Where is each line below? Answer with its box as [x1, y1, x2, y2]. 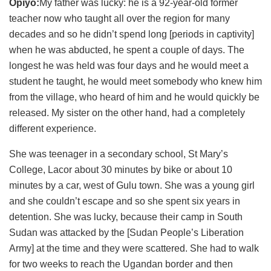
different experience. [9, 123, 96, 134]
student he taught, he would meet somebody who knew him [9, 76, 262, 87]
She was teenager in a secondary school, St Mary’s [9, 148, 228, 159]
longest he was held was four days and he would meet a [9, 60, 249, 71]
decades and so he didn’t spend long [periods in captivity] [9, 28, 254, 39]
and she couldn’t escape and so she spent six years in [9, 195, 240, 206]
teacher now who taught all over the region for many [9, 13, 230, 24]
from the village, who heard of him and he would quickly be [9, 91, 260, 102]
